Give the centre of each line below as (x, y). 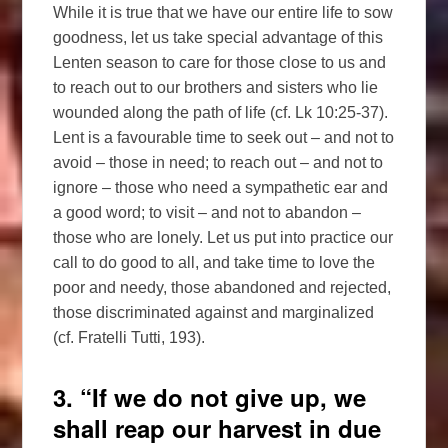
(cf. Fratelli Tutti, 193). (129, 337)
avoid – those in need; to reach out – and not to (218, 162)
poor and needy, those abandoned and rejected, (222, 287)
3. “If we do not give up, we (210, 396)
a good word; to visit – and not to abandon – (207, 212)
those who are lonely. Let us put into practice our (223, 237)
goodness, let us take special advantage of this (218, 37)
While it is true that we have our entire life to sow (223, 12)
